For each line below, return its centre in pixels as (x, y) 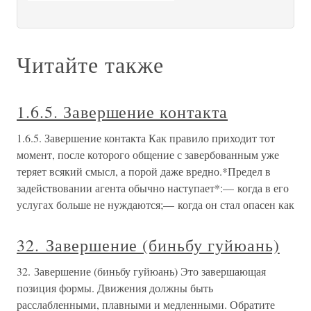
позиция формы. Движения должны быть (115, 288)
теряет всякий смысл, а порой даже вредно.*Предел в (144, 171)
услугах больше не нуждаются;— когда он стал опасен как (155, 205)
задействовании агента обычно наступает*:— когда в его (153, 188)
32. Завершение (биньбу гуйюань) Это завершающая (141, 271)
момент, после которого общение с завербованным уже (148, 155)
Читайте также (90, 65)
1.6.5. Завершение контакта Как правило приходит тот (146, 138)
